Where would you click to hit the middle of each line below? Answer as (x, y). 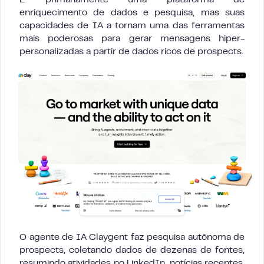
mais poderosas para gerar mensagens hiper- (132, 39)
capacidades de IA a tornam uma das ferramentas (132, 26)
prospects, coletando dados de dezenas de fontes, (132, 251)
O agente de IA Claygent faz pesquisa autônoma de (132, 238)
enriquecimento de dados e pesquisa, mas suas (132, 13)
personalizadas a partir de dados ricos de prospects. (131, 52)
